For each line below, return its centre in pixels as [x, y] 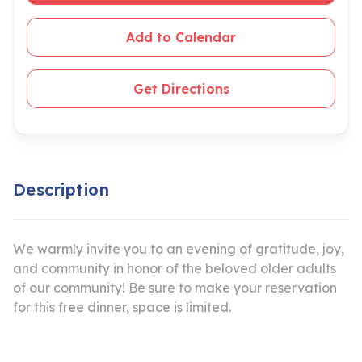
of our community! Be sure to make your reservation [175, 288]
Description [61, 189]
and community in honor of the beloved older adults [175, 268]
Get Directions [181, 89]
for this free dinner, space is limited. [122, 307]
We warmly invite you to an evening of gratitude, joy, [179, 249]
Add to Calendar [181, 37]
